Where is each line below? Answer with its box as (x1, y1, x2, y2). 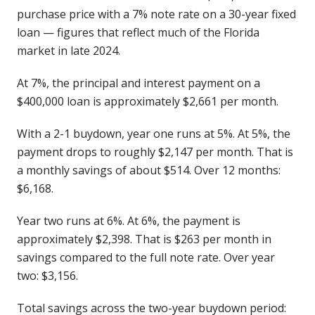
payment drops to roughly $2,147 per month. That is (17, 144, 293, 160)
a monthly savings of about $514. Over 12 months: (17, 162, 281, 178)
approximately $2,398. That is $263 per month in (17, 231, 271, 247)
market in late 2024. (17, 43, 120, 58)
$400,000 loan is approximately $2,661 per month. (17, 94, 278, 109)
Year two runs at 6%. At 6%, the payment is (17, 213, 240, 229)
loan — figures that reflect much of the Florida (17, 25, 259, 40)
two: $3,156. (17, 268, 78, 283)
